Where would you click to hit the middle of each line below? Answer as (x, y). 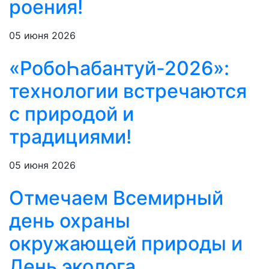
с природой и (71, 114)
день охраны (70, 221)
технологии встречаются (128, 91)
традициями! (70, 137)
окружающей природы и (126, 244)
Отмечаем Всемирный (116, 198)
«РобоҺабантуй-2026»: (119, 68)
